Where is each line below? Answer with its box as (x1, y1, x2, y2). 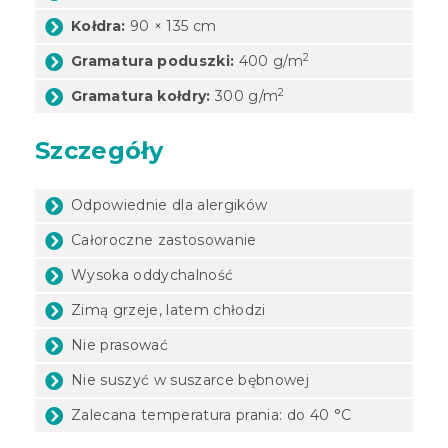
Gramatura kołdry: (71, 86, 211, 105)
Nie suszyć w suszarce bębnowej (71, 370, 309, 389)
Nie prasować (71, 335, 168, 354)
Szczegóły (35, 135, 163, 165)
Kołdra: (71, 16, 126, 35)
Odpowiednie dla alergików (71, 195, 268, 214)
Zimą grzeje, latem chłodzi (71, 300, 266, 319)
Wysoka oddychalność (71, 265, 234, 284)
